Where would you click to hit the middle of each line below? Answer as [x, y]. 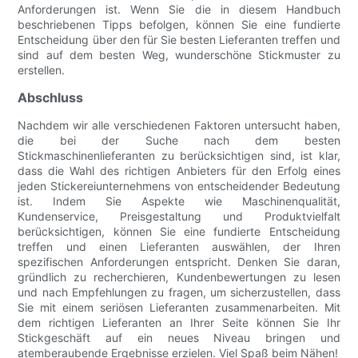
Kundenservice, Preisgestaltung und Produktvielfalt [179, 217]
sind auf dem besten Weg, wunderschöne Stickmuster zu [179, 55]
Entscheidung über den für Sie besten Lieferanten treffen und [179, 40]
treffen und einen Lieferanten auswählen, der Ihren [179, 247]
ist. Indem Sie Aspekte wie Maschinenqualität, [179, 201]
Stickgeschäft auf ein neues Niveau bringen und [179, 338]
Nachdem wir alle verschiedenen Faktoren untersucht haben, [179, 125]
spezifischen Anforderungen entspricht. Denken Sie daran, [179, 262]
